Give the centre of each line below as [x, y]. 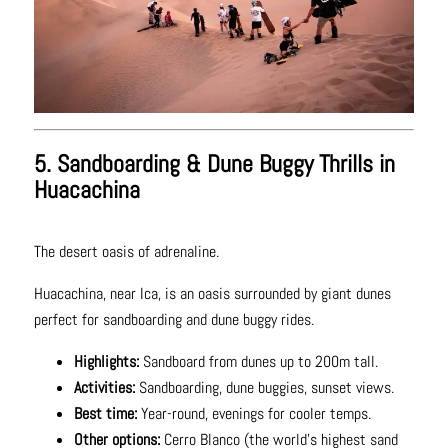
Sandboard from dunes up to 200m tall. [260, 361]
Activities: [106, 387]
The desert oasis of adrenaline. [126, 251]
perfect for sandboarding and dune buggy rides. [173, 319]
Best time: [105, 413]
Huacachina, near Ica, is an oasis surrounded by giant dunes [212, 293]
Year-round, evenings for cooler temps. [253, 413]
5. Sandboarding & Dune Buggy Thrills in [214, 163]
